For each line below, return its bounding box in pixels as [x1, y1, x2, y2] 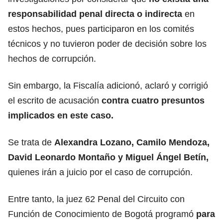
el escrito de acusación [8, 95, 102, 106]
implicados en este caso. [8, 110, 113, 120]
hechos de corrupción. [8, 53, 96, 64]
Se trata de [8, 137, 54, 147]
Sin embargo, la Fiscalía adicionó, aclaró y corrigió [8, 80, 208, 91]
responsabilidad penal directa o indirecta [8, 8, 182, 19]
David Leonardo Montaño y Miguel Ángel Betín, [8, 152, 209, 162]
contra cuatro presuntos [102, 95, 205, 106]
